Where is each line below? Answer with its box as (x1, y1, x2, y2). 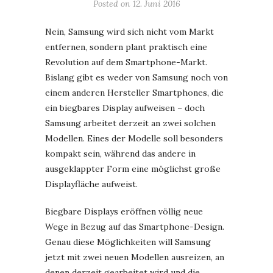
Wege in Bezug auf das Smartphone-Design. (45, 221, 224, 232)
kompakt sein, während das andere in (45, 148, 196, 159)
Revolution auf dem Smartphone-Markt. (45, 57, 207, 68)
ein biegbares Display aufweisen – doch (45, 102, 205, 113)
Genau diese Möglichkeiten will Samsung (45, 236, 211, 247)
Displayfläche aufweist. (45, 179, 138, 190)
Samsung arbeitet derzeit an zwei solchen (45, 118, 216, 129)
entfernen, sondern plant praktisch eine (45, 41, 207, 52)
